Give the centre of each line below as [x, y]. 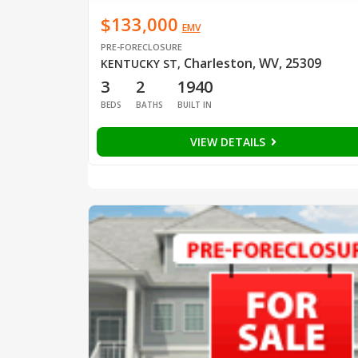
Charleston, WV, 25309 [252, 63]
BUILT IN [194, 104]
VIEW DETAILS [229, 141]
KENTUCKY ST [139, 63]
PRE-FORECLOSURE [141, 46]
